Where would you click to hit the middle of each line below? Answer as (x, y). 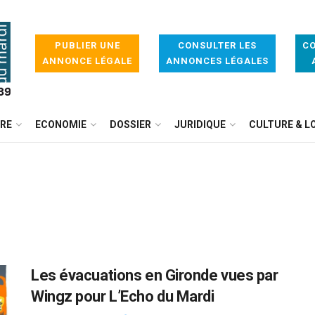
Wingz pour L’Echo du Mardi (123, 296)
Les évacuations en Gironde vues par (155, 275)
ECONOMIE (61, 124)
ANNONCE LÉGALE (87, 61)
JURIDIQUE (200, 124)
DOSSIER (130, 124)
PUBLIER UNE (87, 45)
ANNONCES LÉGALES (217, 61)
